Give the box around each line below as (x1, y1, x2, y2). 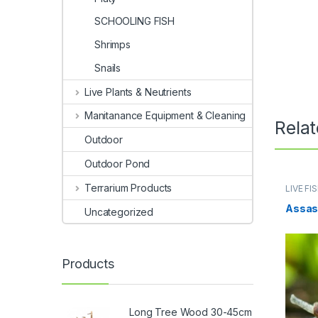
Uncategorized (84, 205, 154, 218)
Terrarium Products (84, 181, 172, 194)
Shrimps (94, 38, 131, 51)
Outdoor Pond (84, 158, 150, 170)
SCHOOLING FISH (94, 15, 175, 28)
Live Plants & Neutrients (84, 85, 192, 98)
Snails (94, 61, 121, 74)
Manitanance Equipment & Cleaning (84, 109, 246, 122)
